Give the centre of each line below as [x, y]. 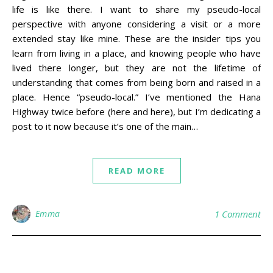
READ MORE [136, 171]
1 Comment [238, 214]
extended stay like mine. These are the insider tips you [136, 38]
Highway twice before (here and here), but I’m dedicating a [136, 112]
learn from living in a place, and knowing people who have [136, 53]
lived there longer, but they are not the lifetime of [136, 68]
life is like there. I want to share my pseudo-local [136, 9]
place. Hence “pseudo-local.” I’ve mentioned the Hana [136, 97]
